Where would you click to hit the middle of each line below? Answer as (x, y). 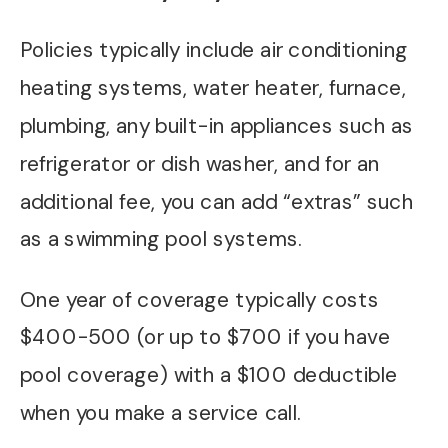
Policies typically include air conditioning (213, 50)
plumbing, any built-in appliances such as (216, 126)
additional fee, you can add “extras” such (216, 201)
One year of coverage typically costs (199, 299)
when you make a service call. (160, 413)
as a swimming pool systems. (161, 239)
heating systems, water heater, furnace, (212, 88)
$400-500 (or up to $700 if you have (205, 337)
